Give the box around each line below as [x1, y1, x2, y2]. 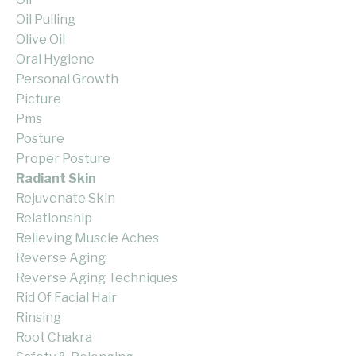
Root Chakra [16, 330, 92, 346]
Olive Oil [16, 32, 65, 48]
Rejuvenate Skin [16, 191, 115, 207]
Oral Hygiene [16, 52, 95, 68]
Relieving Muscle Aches [16, 230, 159, 246]
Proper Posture [16, 151, 110, 167]
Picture [16, 91, 61, 107]
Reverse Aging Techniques [16, 270, 178, 286]
